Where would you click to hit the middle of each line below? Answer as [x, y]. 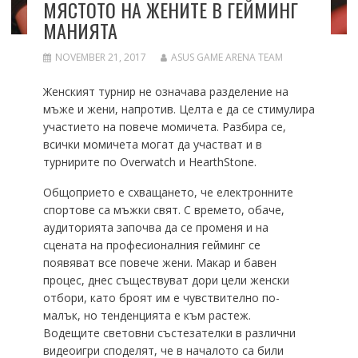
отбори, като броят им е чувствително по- [161, 298]
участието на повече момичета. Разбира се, [164, 127]
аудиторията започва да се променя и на [155, 228]
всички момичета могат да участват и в [152, 145]
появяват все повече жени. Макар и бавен [159, 263]
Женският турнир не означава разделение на [165, 92]
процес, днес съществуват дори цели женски [166, 280]
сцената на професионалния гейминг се [151, 245]
